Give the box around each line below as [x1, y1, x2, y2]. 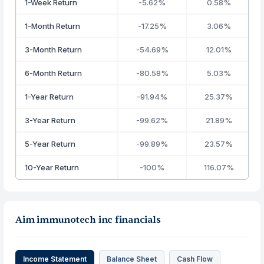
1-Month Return [25, 21, 81, 31]
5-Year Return [25, 139, 76, 148]
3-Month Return [25, 45, 82, 54]
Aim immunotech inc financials [15, 214, 161, 226]
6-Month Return [25, 68, 82, 78]
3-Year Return [25, 115, 76, 125]
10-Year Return [25, 163, 80, 172]
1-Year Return [25, 92, 74, 101]
